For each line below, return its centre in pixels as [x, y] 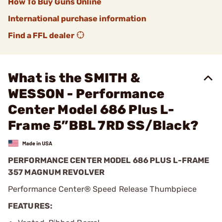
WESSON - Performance [86, 94]
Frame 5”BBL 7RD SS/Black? [103, 126]
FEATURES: [30, 206]
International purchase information [77, 19]
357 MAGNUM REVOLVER [56, 172]
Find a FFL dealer [41, 35]
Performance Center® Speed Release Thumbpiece [103, 189]
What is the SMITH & [74, 78]
